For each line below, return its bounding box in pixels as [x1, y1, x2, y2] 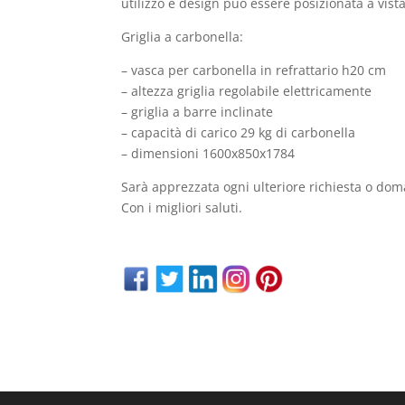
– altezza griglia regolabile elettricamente [121, 81, 372, 99]
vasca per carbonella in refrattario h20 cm [127, 61, 387, 79]
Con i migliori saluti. [121, 198, 243, 216]
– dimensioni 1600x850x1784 [121, 144, 296, 162]
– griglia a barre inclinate [121, 102, 274, 120]
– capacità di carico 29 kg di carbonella [121, 123, 356, 141]
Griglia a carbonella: [121, 27, 244, 45]
